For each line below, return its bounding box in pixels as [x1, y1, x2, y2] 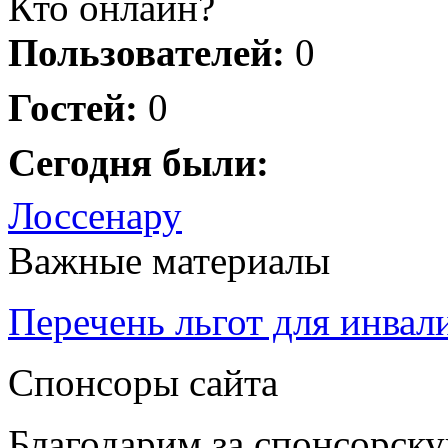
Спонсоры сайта [8, 361, 278, 404]
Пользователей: [8, 31, 285, 74]
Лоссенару [8, 194, 182, 237]
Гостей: [8, 86, 138, 129]
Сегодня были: [8, 141, 269, 184]
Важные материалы [8, 239, 330, 282]
